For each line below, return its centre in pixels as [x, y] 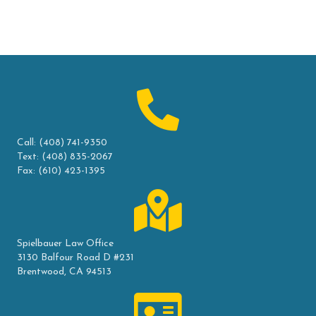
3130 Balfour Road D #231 [75, 257]
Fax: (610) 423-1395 [61, 171]
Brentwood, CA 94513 [64, 272]
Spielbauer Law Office [65, 243]
